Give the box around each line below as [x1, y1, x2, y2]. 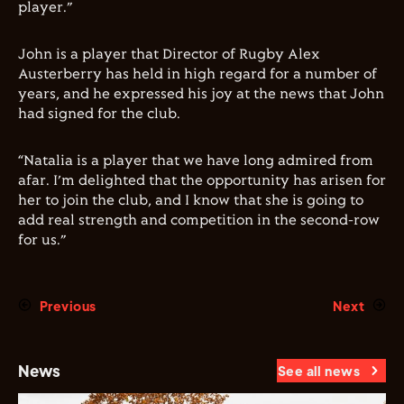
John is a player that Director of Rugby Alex [18, 47, 320, 62]
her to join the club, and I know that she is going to [18, 193, 363, 208]
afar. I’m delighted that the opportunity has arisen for [18, 173, 386, 188]
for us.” [18, 233, 66, 248]
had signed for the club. [18, 106, 180, 122]
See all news [277, 363, 360, 379]
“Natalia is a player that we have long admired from [18, 153, 373, 169]
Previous [40, 298, 96, 314]
